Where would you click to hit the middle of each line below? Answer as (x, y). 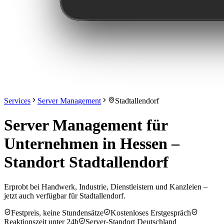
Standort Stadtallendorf (86, 162)
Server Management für (86, 125)
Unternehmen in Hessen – (92, 144)
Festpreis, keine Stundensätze (57, 212)
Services (17, 101)
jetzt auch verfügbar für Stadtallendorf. (65, 195)
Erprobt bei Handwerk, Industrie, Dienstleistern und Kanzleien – (106, 186)
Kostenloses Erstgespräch (151, 212)
